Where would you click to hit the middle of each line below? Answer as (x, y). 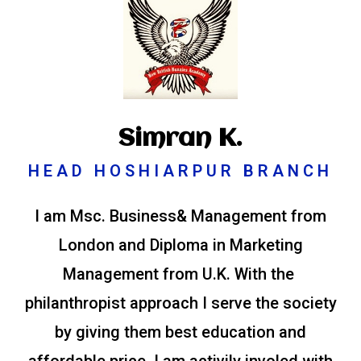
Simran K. (180, 139)
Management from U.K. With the (180, 274)
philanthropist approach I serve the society (180, 303)
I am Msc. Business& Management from (180, 216)
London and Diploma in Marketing (180, 245)
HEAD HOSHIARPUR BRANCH (180, 171)
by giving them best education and (180, 332)
